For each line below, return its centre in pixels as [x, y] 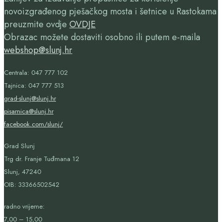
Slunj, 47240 [23, 171]
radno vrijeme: [24, 206]
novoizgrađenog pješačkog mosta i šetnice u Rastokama [110, 11]
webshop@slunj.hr [38, 50]
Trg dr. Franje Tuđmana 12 [42, 159]
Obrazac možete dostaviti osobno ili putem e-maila [102, 37]
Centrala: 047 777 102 [36, 72]
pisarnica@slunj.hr [29, 111]
